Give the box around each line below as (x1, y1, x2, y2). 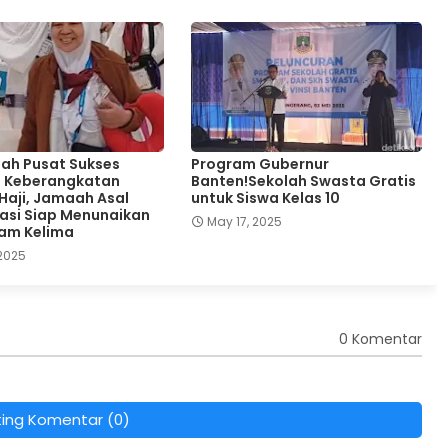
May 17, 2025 (206, 212, 282, 230)
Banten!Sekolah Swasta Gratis (190, 170, 416, 191)
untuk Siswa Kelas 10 (190, 187, 340, 208)
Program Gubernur (190, 153, 329, 174)
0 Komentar (338, 329, 422, 350)
